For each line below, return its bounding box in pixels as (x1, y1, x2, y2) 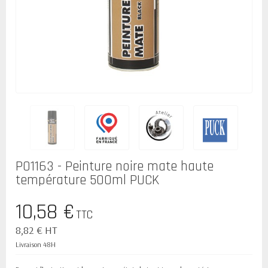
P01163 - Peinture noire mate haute (16, 157, 214, 176)
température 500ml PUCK (16, 171, 159, 190)
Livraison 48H (16, 240, 56, 249)
